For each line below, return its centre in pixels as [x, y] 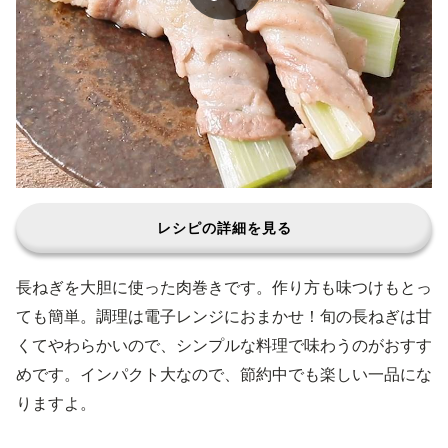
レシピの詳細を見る [224, 227]
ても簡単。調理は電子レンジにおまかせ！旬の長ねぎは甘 [224, 316]
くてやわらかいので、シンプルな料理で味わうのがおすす [224, 345]
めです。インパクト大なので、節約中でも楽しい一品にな [224, 374]
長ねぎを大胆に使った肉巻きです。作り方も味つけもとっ [224, 287]
